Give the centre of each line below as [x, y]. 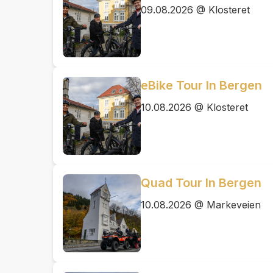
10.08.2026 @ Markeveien [201, 205]
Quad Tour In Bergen [201, 183]
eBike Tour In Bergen [201, 85]
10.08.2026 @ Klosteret [194, 107]
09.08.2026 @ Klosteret [195, 10]
